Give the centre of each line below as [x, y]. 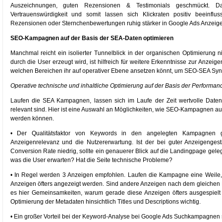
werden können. [32, 118]
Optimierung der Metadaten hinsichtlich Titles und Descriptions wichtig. [105, 202]
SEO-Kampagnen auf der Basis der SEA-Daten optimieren [92, 38]
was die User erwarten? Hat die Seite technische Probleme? [91, 160]
